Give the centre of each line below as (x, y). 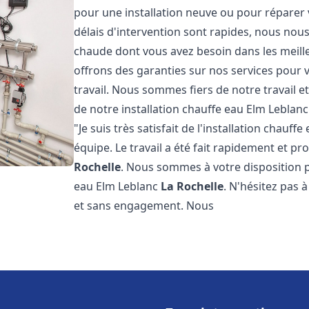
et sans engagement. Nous (144, 206)
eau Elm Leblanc (118, 186)
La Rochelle (192, 186)
